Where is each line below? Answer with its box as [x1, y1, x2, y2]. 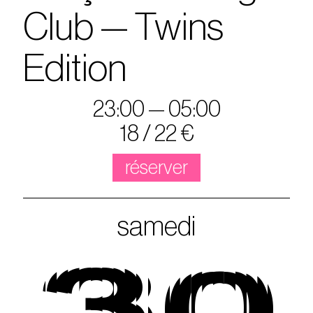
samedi [117, 212, 196, 240]
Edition [23, 50, 127, 89]
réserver [125, 157, 188, 177]
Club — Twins [23, 8, 224, 48]
